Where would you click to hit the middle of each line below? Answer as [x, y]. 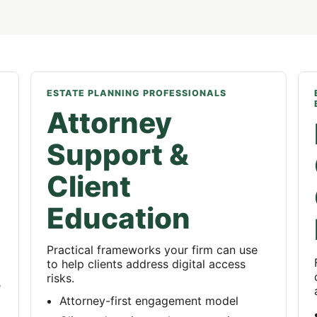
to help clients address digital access [146, 264]
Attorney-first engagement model [149, 301]
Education [118, 218]
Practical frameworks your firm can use [152, 250]
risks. [60, 278]
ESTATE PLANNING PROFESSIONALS [136, 93]
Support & [117, 155]
